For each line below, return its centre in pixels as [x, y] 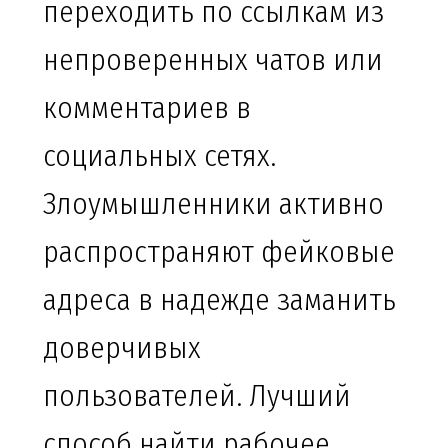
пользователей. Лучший [197, 396]
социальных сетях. [159, 156]
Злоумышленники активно [213, 204]
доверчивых [122, 348]
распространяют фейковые [219, 252]
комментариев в [147, 108]
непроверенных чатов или [213, 60]
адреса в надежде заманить [219, 300]
